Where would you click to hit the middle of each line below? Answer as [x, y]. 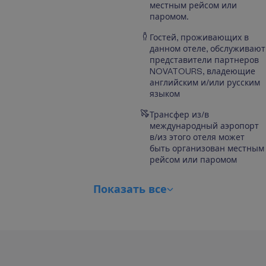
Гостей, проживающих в [199, 37]
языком [165, 94]
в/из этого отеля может [197, 137]
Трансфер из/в [179, 115]
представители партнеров [204, 60]
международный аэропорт [204, 126]
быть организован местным [207, 148]
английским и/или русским [205, 83]
